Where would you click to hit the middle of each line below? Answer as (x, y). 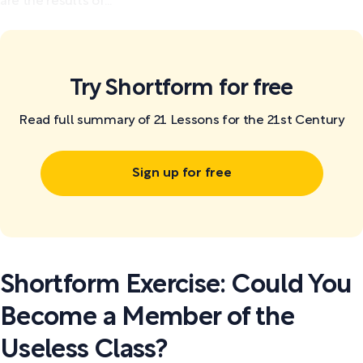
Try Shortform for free (181, 89)
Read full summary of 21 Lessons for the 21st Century (181, 120)
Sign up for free (181, 173)
